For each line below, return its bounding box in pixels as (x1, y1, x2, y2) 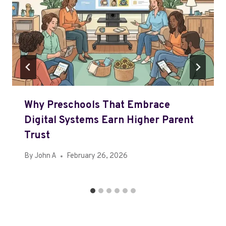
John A (35, 151, 57, 161)
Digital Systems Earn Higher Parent (24, 114, 194, 128)
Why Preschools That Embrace (24, 99, 170, 112)
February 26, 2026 (67, 151, 128, 161)
